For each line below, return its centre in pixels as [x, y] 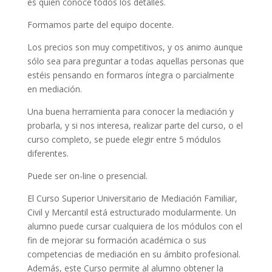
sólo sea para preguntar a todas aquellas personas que [135, 61]
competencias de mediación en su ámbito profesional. [134, 254]
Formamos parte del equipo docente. [100, 25]
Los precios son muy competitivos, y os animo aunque [135, 47]
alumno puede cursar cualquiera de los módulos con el [134, 226]
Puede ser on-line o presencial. [87, 176]
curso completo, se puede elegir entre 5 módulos [124, 139]
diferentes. [48, 153]
